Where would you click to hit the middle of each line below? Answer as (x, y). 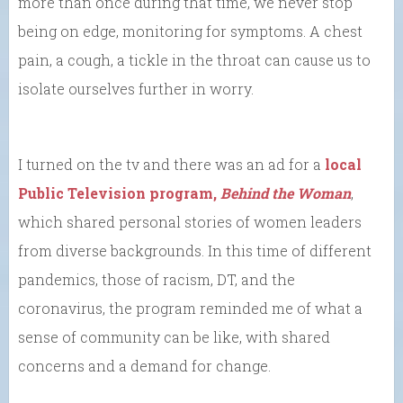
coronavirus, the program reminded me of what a (190, 309)
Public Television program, (119, 193)
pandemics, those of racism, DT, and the (157, 280)
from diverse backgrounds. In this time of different (195, 251)
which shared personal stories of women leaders (190, 222)
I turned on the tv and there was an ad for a (171, 165)
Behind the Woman (286, 193)
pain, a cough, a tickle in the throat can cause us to (194, 60)
